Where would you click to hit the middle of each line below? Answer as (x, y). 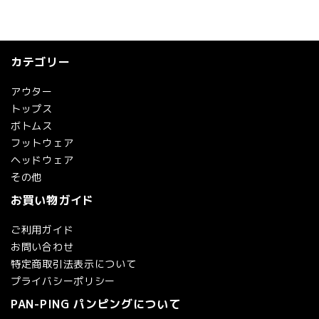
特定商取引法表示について (74, 263)
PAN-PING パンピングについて (96, 304)
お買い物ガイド (52, 200)
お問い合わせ (42, 246)
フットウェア (42, 142)
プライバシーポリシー (63, 281)
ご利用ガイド (42, 229)
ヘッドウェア (42, 159)
